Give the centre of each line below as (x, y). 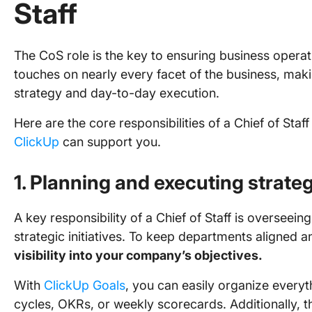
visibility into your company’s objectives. (138, 255)
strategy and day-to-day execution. (117, 93)
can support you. (110, 142)
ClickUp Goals (85, 285)
